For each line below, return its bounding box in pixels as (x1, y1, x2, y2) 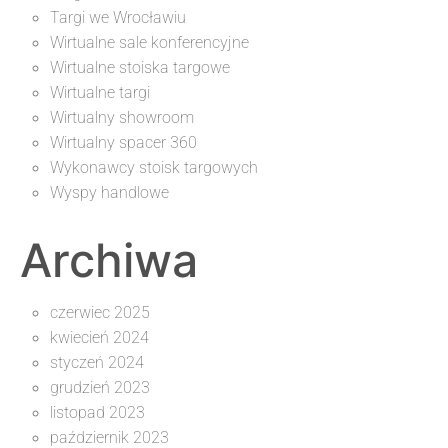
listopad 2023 (50, 402, 145, 422)
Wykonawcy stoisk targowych (50, 157, 258, 177)
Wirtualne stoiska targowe (50, 57, 230, 77)
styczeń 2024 (50, 352, 144, 372)
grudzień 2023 (50, 377, 150, 397)
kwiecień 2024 (50, 327, 149, 347)
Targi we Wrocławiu (50, 7, 186, 27)
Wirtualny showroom (50, 107, 194, 127)
